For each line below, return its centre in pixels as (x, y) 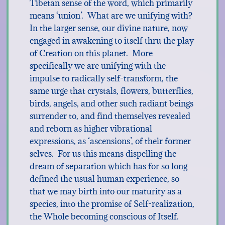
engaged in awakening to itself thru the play (111, 41)
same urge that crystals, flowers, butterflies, (111, 91)
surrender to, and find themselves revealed (110, 116)
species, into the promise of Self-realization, (112, 204)
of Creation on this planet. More (91, 53)
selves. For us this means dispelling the (103, 154)
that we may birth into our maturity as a (105, 191)
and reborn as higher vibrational (91, 129)
